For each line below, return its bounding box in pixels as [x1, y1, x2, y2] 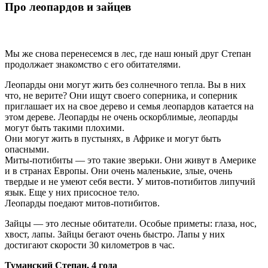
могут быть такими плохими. [5, 123, 124, 133]
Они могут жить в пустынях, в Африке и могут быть [5, 133, 221, 144]
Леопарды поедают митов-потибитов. [5, 198, 160, 209]
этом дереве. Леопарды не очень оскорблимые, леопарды [5, 112, 238, 123]
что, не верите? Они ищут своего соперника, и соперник [5, 90, 237, 101]
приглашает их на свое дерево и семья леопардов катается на [5, 101, 254, 112]
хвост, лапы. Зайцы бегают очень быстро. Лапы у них [5, 229, 225, 240]
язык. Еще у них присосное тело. [5, 187, 139, 198]
